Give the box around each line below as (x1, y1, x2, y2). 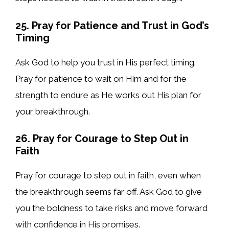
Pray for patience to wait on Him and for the (15, 73, 187, 84)
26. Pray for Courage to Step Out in (15, 132, 189, 145)
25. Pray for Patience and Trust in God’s (15, 19, 209, 32)
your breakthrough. (15, 106, 90, 117)
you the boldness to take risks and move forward (15, 203, 208, 214)
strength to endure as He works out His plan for (15, 89, 201, 100)
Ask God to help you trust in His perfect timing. (15, 57, 196, 67)
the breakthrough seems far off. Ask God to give (15, 187, 202, 197)
